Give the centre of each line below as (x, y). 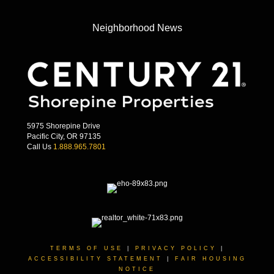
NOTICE (137, 269)
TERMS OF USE (86, 249)
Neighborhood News (137, 28)
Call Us (40, 147)
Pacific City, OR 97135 (64, 137)
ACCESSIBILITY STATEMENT (95, 259)
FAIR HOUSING (210, 259)
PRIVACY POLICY (176, 249)
